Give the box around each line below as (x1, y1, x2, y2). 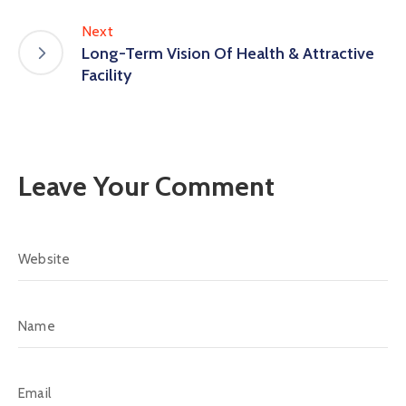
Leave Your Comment (18, 169, 275, 204)
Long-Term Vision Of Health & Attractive (82, 43, 374, 64)
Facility (82, 65, 131, 86)
